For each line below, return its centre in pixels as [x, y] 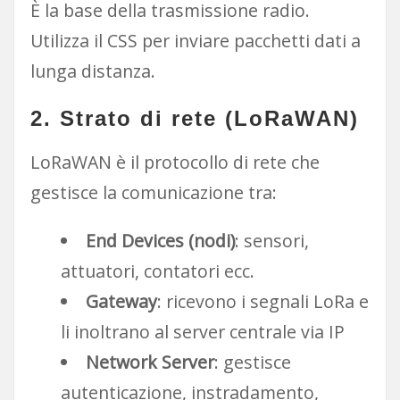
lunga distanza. [92, 71]
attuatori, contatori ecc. [158, 271]
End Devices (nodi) [160, 241]
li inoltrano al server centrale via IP [203, 332]
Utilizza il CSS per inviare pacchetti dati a [195, 41]
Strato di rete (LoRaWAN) [209, 118]
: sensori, [271, 241]
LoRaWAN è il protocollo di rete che [175, 162]
